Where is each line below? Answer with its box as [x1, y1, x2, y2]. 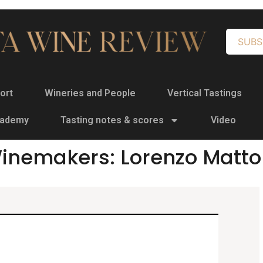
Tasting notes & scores [60, 114, 164, 126]
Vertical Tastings [167, 87, 242, 99]
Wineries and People [45, 87, 136, 99]
